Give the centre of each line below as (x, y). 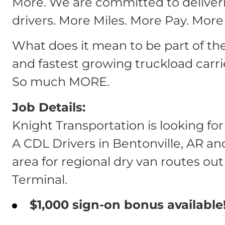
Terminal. (40, 179)
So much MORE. (61, 82)
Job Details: (49, 107)
